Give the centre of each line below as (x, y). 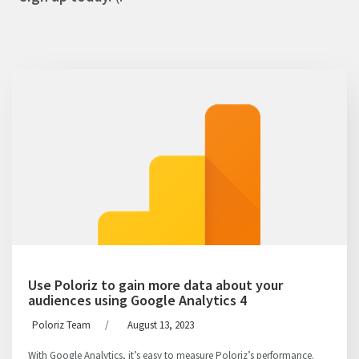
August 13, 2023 (161, 325)
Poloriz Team (61, 325)
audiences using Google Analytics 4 (137, 300)
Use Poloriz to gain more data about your (155, 285)
